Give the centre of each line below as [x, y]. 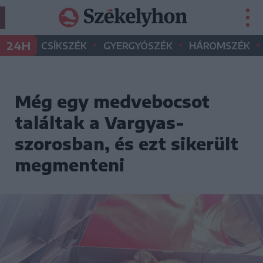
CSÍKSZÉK [64, 46]
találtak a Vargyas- [100, 122]
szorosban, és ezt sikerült [127, 144]
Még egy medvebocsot [112, 101]
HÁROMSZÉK [220, 46]
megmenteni [70, 165]
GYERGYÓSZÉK [138, 46]
